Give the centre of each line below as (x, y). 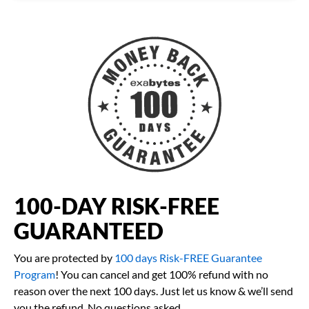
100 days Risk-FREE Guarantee (188, 258)
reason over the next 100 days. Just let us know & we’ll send (153, 291)
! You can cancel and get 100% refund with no (162, 275)
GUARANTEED (89, 231)
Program (34, 275)
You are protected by (64, 258)
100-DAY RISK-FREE (117, 206)
